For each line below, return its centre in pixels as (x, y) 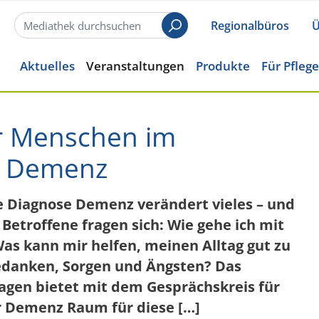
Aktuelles (47, 66)
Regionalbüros (250, 25)
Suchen (196, 34)
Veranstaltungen (135, 66)
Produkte (223, 66)
